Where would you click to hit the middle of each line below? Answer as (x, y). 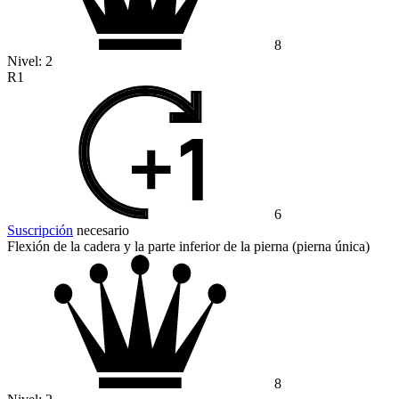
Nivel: (26, 61)
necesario (101, 231)
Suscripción (40, 231)
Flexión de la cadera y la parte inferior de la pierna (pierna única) (188, 247)
